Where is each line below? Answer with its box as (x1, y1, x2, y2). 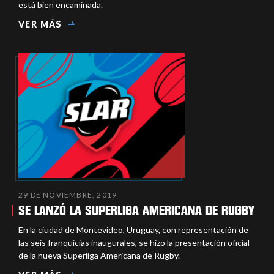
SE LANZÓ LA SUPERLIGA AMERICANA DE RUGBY (18, 202, 254, 218)
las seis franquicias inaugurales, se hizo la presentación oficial (18, 237, 250, 248)
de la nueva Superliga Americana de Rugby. (18, 250, 180, 261)
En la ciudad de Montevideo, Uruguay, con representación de (18, 224, 248, 235)
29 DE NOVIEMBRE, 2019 (18, 190, 117, 199)
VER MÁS (18, 19, 62, 30)
